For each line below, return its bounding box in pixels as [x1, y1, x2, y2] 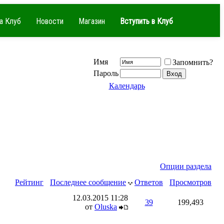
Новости [36, 16, 63, 26]
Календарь [108, 81, 145, 90]
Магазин [78, 16, 105, 26]
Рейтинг [15, 178, 43, 186]
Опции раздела [160, 162, 211, 170]
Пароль [93, 69, 118, 77]
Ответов [134, 178, 163, 186]
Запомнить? [172, 58, 213, 66]
